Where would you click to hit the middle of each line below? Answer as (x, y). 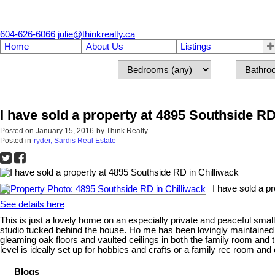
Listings (196, 47)
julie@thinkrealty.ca (96, 34)
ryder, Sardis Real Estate (75, 141)
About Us (104, 47)
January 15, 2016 (65, 131)
